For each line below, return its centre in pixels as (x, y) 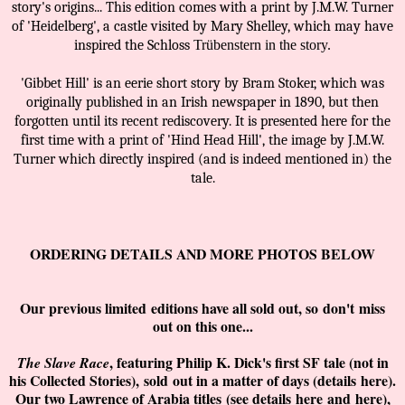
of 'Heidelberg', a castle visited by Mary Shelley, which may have (202, 27)
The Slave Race (63, 363)
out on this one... (202, 326)
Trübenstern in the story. (262, 45)
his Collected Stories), (76, 381)
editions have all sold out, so (237, 308)
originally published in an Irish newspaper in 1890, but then (202, 103)
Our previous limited (85, 308)
